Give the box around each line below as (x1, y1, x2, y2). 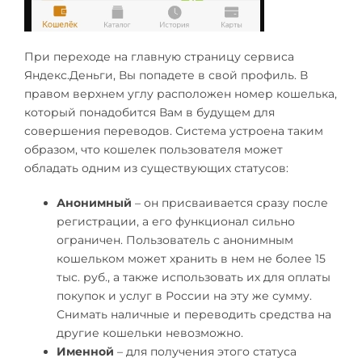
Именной (57, 343, 114, 359)
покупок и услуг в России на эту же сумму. (57, 288, 312, 303)
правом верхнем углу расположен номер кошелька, (24, 86, 337, 101)
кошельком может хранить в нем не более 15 (57, 250, 326, 266)
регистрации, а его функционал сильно (57, 213, 295, 229)
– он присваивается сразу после (132, 195, 328, 210)
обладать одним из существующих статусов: (24, 160, 288, 175)
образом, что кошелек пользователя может (24, 141, 283, 157)
